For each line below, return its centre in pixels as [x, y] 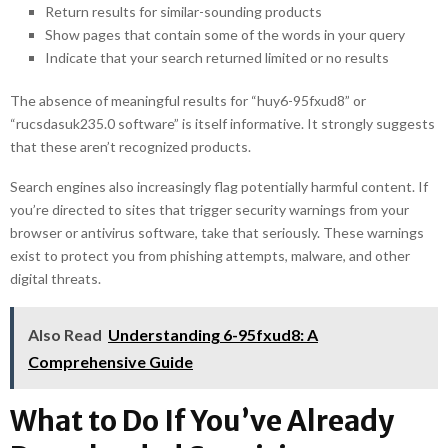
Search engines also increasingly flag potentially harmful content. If [219, 186]
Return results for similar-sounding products [183, 11]
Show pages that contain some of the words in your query [225, 34]
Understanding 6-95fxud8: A [213, 334]
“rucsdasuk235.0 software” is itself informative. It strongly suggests [222, 123]
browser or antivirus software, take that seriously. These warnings [217, 232]
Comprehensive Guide [110, 361]
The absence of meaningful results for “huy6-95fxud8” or [188, 100]
